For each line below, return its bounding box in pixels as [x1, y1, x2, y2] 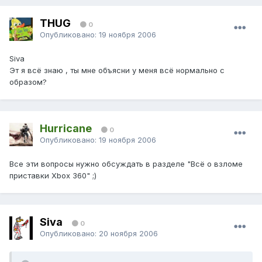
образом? [9, 77, 47, 87]
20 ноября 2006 [99, 228, 158, 238]
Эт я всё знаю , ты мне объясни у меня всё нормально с [9, 65, 225, 75]
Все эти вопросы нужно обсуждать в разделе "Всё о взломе [9, 159, 243, 169]
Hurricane [40, 122, 92, 135]
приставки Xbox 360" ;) [9, 171, 96, 181]
